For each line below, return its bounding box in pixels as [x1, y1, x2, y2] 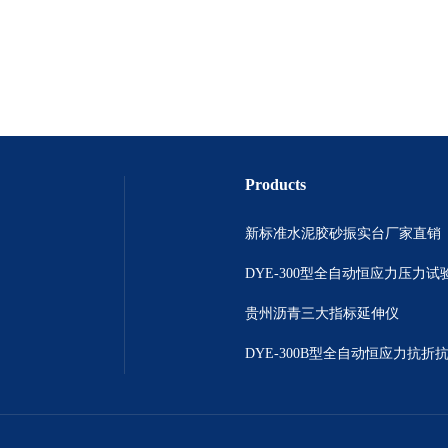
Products [245, 176, 306, 193]
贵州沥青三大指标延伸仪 [245, 306, 399, 321]
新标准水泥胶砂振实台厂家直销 [245, 226, 441, 241]
